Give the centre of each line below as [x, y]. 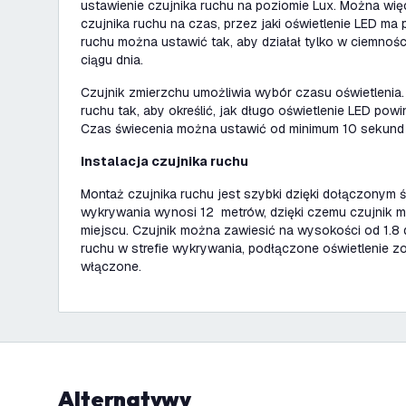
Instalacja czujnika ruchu [164, 161]
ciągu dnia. [112, 60]
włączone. [113, 266]
